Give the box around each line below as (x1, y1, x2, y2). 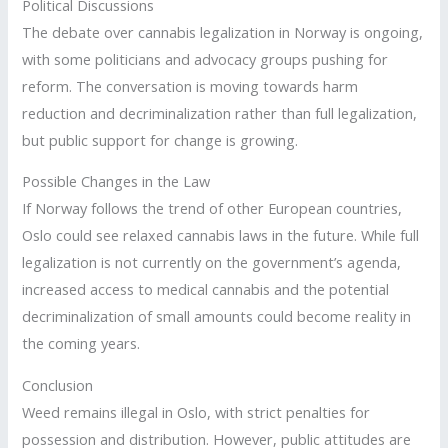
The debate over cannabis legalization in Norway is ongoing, (22, 21, 424, 42)
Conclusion (22, 374, 94, 395)
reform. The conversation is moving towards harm (22, 75, 359, 96)
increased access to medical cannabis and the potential (22, 279, 390, 300)
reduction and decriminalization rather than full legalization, (22, 102, 418, 123)
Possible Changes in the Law (22, 171, 211, 192)
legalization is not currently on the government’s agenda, (22, 252, 402, 273)
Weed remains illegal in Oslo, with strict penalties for (22, 401, 371, 422)
